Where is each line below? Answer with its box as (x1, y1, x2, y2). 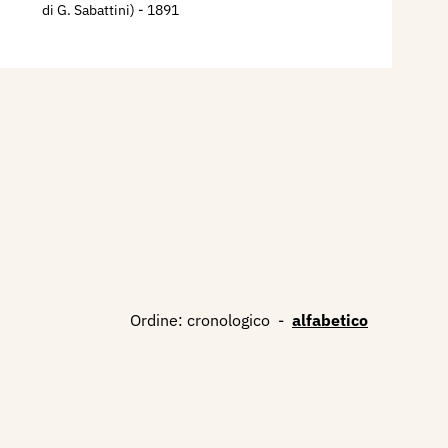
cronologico (187, 310, 270, 330)
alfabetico (292, 310, 368, 330)
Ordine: (130, 310, 183, 330)
